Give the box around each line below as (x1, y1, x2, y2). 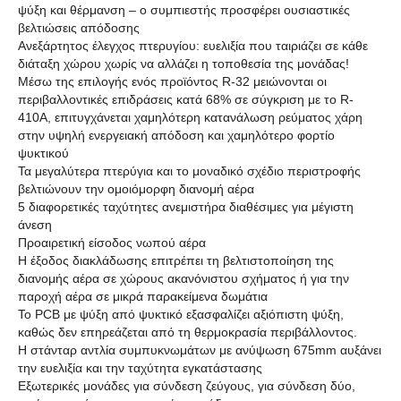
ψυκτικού (18, 146, 69, 160)
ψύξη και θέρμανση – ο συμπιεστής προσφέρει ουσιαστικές (18, 3, 350, 17)
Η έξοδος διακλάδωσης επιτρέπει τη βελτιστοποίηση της (18, 253, 334, 268)
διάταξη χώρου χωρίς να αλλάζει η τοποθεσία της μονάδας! (18, 56, 349, 71)
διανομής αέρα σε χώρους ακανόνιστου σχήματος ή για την (18, 271, 349, 286)
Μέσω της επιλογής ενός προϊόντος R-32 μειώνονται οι (18, 74, 327, 89)
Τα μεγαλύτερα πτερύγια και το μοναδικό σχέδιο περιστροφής (18, 164, 361, 178)
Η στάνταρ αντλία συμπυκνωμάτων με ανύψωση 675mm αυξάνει (18, 343, 381, 357)
